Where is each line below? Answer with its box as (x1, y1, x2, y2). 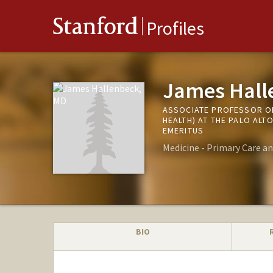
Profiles (146, 16, 204, 40)
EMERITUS (162, 125, 204, 136)
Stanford (53, 16, 138, 42)
